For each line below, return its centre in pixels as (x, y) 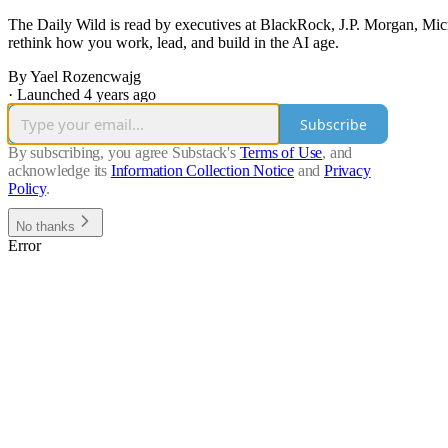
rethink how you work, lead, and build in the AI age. (173, 43)
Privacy (347, 171)
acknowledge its (58, 171)
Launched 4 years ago (86, 95)
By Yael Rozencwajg (74, 77)
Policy (27, 189)
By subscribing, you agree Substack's (122, 153)
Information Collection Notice (202, 171)
